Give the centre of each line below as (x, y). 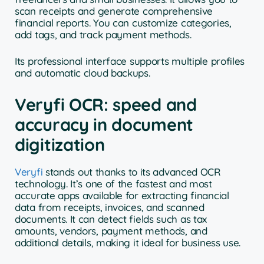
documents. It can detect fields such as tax (111, 219)
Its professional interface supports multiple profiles (130, 61)
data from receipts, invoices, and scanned (110, 207)
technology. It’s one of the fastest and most (113, 183)
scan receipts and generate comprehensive (114, 11)
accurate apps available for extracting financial (122, 195)
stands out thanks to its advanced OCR (131, 171)
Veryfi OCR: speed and (106, 104)
